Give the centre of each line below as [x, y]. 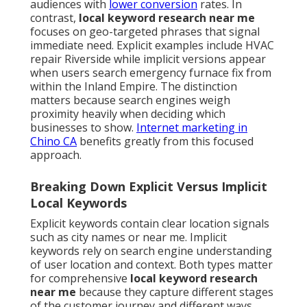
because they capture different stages [175, 292]
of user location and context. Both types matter [151, 265]
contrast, [54, 18]
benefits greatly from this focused [165, 142]
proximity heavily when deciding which [128, 114]
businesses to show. [83, 128]
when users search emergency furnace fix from [151, 73]
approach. [56, 155]
